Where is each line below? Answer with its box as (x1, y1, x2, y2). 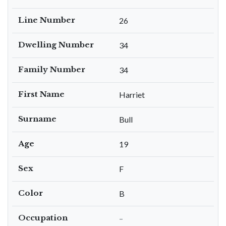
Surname (18, 114, 56, 124)
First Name (18, 89, 65, 99)
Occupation (18, 213, 68, 222)
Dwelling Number (18, 40, 94, 49)
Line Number (18, 15, 75, 25)
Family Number (18, 65, 85, 74)
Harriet (119, 90, 145, 99)
